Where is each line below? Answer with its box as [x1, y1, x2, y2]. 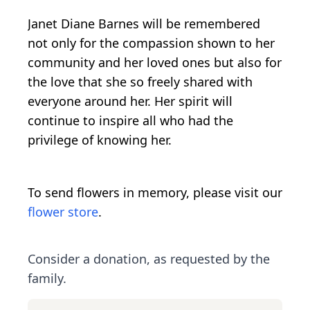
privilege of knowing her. [28, 131, 172, 148]
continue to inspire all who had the [28, 111, 233, 129]
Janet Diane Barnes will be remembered [28, 15, 260, 32]
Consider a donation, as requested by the [28, 250, 270, 267]
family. [28, 269, 66, 286]
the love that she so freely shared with [28, 73, 253, 90]
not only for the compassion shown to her [28, 34, 275, 51]
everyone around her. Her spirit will [28, 92, 232, 109]
